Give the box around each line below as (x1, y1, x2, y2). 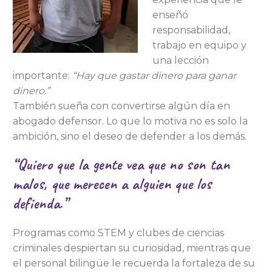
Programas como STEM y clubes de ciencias (13, 227, 225, 239)
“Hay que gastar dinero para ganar (72, 70, 237, 81)
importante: (13, 70, 73, 81)
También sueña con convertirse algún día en (13, 100, 231, 112)
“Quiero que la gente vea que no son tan (13, 155, 230, 174)
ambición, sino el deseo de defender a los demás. (13, 131, 247, 142)
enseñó (152, 9, 189, 21)
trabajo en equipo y (152, 39, 247, 51)
